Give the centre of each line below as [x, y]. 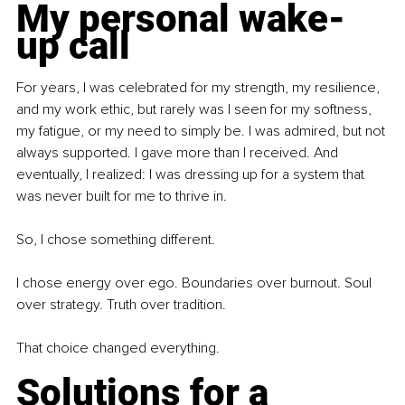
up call [73, 46]
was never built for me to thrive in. [123, 197]
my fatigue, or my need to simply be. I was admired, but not [202, 132]
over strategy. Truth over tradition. [121, 305]
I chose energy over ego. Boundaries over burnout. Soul [196, 283]
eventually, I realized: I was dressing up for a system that [192, 175]
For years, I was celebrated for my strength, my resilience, [200, 88]
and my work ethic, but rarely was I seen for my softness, [196, 110]
